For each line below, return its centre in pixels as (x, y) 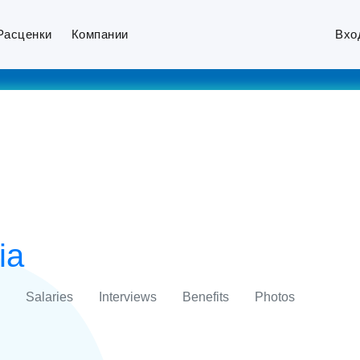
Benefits (205, 297)
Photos (274, 297)
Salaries (49, 297)
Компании (100, 34)
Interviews (127, 297)
